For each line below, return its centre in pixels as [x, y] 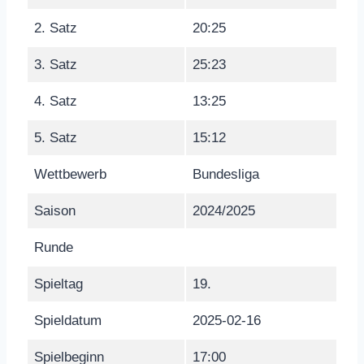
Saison [55, 210]
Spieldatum [68, 320]
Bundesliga [226, 174]
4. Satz [56, 101]
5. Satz [56, 137]
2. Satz [56, 28]
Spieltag [58, 284]
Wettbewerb [70, 174]
